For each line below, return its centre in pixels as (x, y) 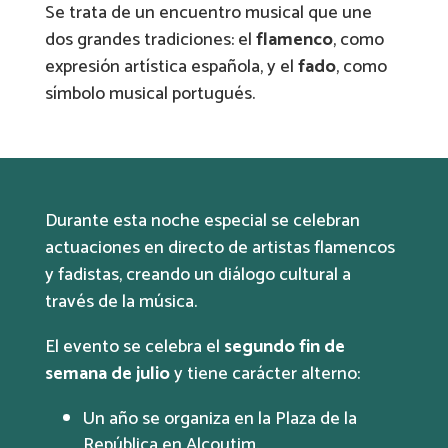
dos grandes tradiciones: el (150, 39)
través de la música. (120, 301)
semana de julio (107, 373)
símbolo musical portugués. (149, 93)
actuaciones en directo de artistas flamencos (219, 247)
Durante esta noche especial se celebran (202, 220)
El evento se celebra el (134, 346)
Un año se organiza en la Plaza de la (219, 418)
